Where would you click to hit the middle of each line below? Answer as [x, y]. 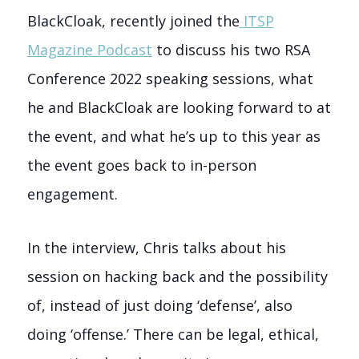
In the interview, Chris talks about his [156, 247]
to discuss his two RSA [231, 50]
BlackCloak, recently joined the [133, 21]
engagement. [74, 194]
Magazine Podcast [89, 50]
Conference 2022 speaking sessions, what [170, 79]
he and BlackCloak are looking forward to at [179, 107]
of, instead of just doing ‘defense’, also [159, 305]
